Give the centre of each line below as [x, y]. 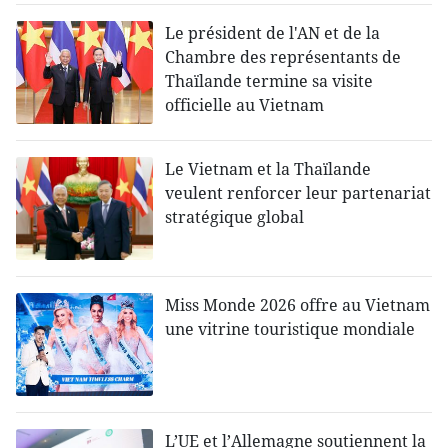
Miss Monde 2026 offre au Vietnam [298, 305]
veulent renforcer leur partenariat [298, 193]
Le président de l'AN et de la [273, 33]
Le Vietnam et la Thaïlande [268, 169]
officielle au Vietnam [245, 105]
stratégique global [235, 217]
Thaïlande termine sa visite [269, 81]
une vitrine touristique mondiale [290, 329]
